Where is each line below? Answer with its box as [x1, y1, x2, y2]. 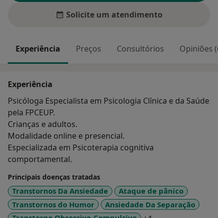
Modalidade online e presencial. [8, 130, 125, 142]
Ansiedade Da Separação [105, 199, 195, 209]
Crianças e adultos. [8, 119, 77, 130]
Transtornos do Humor [12, 199, 94, 209]
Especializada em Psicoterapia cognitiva [8, 142, 154, 153]
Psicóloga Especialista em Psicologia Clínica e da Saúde [8, 95, 209, 107]
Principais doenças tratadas [8, 172, 100, 182]
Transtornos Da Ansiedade [12, 186, 108, 196]
